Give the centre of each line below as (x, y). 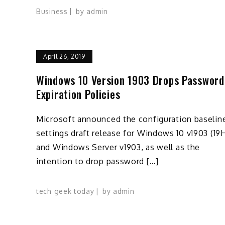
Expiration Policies (78, 94)
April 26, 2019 (64, 56)
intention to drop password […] (97, 161)
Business (52, 11)
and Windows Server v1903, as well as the (118, 147)
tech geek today (65, 191)
